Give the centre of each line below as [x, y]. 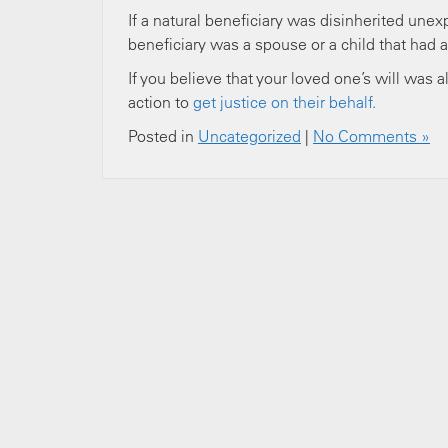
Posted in [163, 136]
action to [160, 102]
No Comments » [371, 136]
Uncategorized [249, 136]
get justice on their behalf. [284, 102]
